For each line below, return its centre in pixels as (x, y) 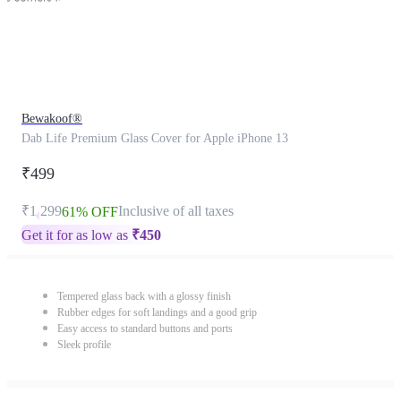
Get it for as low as (77, 235)
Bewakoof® (52, 119)
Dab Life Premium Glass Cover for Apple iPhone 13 (155, 138)
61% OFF (90, 212)
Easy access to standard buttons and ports (145, 328)
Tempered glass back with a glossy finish (144, 296)
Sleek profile (84, 345)
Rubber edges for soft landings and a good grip (157, 312)
